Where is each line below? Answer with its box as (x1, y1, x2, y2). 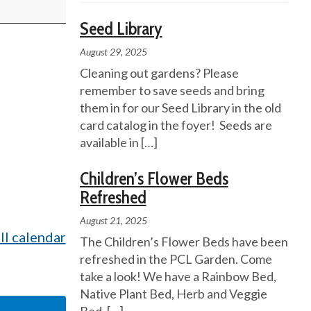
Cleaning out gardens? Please (79, 65, 239, 81)
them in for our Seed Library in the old (79, 100, 281, 116)
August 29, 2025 (79, 46, 147, 58)
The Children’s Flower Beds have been (79, 234, 288, 250)
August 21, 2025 (79, 215, 147, 227)
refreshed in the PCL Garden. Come (79, 251, 272, 267)
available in (79, 135, 141, 151)
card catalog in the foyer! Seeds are (79, 117, 272, 133)
